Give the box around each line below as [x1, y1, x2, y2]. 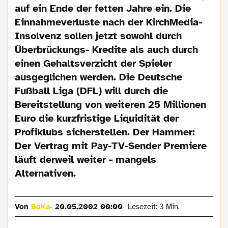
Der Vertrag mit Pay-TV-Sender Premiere [15, 139, 207, 152]
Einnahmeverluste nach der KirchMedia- [15, 15, 203, 28]
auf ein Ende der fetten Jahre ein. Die [15, 2, 191, 15]
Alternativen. [15, 166, 76, 180]
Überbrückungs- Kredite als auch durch [15, 43, 198, 56]
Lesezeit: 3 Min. [127, 202, 180, 211]
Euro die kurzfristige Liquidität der [15, 111, 179, 125]
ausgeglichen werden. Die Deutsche [15, 70, 183, 83]
